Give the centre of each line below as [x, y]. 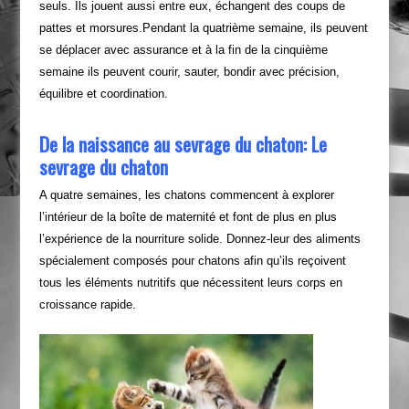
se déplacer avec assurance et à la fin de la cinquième [183, 50]
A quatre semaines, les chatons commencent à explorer [186, 195]
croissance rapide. [87, 304]
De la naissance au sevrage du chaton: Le [183, 144]
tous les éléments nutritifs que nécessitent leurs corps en [190, 283]
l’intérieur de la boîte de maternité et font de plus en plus [188, 217]
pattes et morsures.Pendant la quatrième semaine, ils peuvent [203, 28]
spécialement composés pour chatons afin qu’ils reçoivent [192, 261]
